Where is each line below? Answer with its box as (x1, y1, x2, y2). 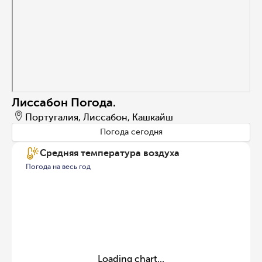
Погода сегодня (99, 127, 163, 137)
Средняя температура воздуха (40, 147, 180, 159)
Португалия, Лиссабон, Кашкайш (25, 111, 173, 123)
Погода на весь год (26, 162, 91, 171)
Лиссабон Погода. (12, 95, 116, 109)
